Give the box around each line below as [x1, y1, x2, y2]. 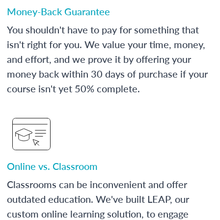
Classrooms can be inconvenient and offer [7, 177, 187, 191]
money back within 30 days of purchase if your [7, 66, 208, 81]
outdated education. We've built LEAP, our [7, 192, 189, 206]
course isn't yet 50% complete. [7, 81, 140, 95]
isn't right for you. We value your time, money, [7, 37, 205, 51]
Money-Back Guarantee [7, 4, 110, 18]
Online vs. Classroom [7, 159, 98, 173]
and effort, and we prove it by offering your [7, 52, 191, 66]
